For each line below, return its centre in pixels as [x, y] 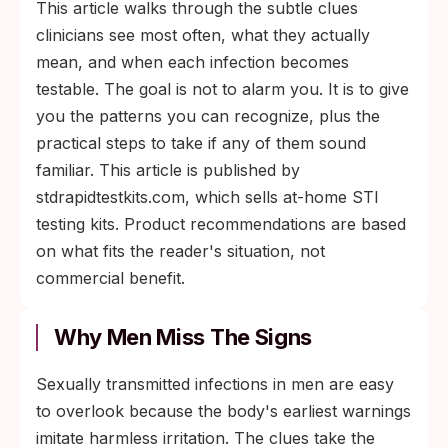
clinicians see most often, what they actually [203, 35]
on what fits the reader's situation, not [180, 251]
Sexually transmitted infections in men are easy [215, 384]
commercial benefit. [110, 278]
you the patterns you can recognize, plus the [208, 116]
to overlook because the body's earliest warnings [223, 411]
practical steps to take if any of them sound [201, 143]
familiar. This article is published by [168, 170]
